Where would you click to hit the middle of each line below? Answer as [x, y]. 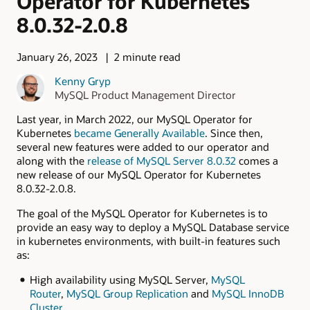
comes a [257, 160]
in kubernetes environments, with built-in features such [148, 241]
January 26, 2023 [57, 57]
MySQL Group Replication [127, 294]
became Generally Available [139, 133]
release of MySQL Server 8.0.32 [162, 160]
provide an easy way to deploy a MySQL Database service [153, 227]
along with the [52, 160]
